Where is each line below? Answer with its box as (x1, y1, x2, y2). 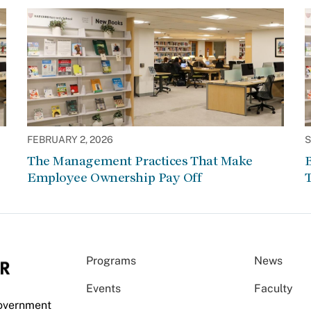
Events (86, 282, 121, 295)
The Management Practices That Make (27, 153, 253, 168)
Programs (86, 254, 136, 267)
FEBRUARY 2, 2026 (27, 134, 113, 145)
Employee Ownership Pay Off (27, 170, 202, 185)
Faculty (254, 282, 294, 295)
